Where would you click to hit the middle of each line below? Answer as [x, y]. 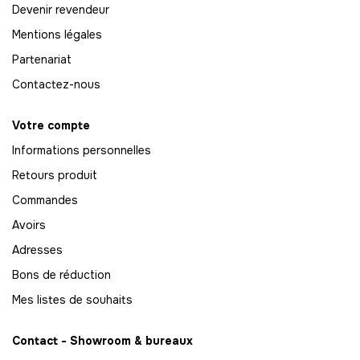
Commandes [45, 200]
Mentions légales [57, 34]
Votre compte [51, 125]
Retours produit [55, 175]
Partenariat [42, 59]
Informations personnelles [82, 150]
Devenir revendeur [61, 9]
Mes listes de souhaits [72, 299]
